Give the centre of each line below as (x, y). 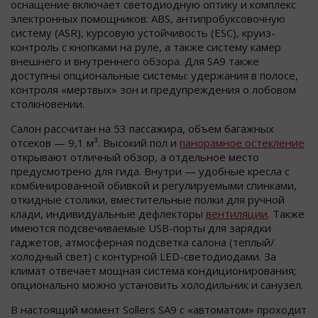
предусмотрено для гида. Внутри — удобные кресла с (150, 171)
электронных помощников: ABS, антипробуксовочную (148, 19)
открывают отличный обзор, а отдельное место (135, 157)
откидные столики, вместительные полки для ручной (148, 200)
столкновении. (48, 104)
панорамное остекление (242, 143)
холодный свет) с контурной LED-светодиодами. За (143, 257)
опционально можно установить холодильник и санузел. (157, 285)
